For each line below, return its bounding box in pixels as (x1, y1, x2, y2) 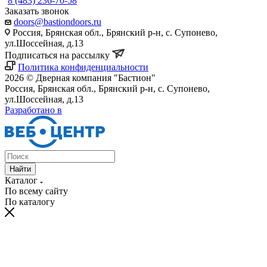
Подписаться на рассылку (5, 49, 112, 60)
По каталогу (5, 196, 55, 207)
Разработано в (5, 104, 62, 115)
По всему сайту (5, 185, 68, 196)
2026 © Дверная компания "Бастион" (5, 72, 156, 83)
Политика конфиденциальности (18, 61, 148, 72)
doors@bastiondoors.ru (14, 16, 101, 27)
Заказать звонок (5, 5, 69, 16)
